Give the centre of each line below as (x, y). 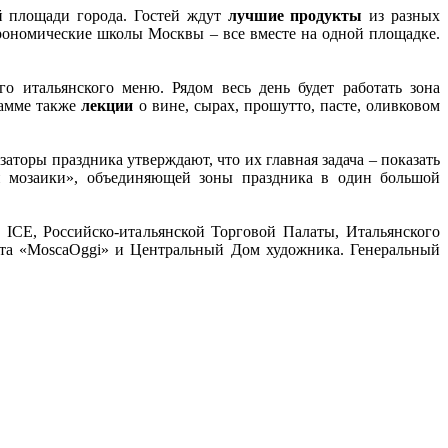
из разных (401, 15)
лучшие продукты (295, 15)
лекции (107, 105)
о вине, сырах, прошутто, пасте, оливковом (287, 105)
